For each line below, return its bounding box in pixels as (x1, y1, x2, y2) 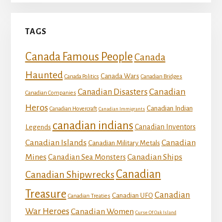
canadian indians (52, 119, 133, 132)
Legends (25, 123, 51, 131)
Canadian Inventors (134, 122, 196, 131)
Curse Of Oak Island (135, 209, 176, 215)
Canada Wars (100, 72, 139, 80)
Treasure (25, 187, 66, 200)
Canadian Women (70, 207, 134, 216)
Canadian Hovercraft (49, 105, 97, 112)
